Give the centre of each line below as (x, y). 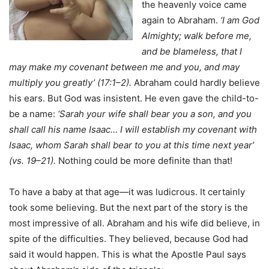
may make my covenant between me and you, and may (124, 67)
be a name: (33, 114)
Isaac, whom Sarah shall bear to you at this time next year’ (131, 145)
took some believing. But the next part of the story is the (128, 208)
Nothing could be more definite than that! (147, 161)
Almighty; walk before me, (197, 36)
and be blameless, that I (192, 52)
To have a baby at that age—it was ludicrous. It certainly (127, 192)
